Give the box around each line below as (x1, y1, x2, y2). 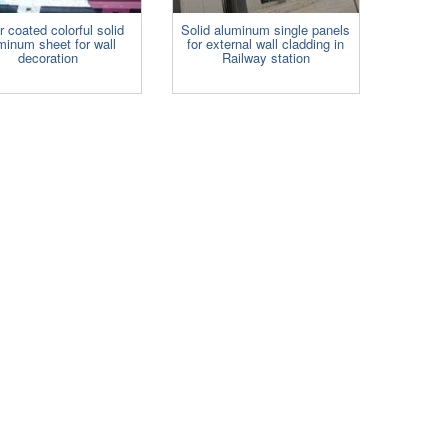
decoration (17, 48, 78, 68)
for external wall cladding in (187, 34, 345, 54)
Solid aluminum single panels (181, 20, 351, 40)
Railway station (221, 48, 310, 68)
